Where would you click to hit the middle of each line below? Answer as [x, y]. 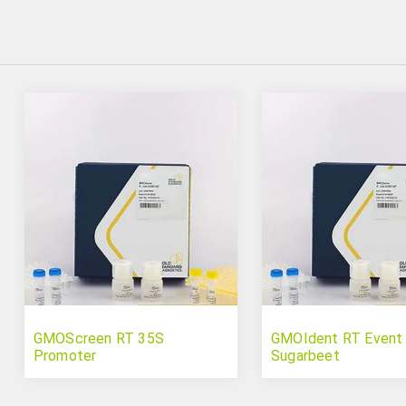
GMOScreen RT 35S [99, 339]
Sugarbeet [305, 356]
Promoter [65, 356]
